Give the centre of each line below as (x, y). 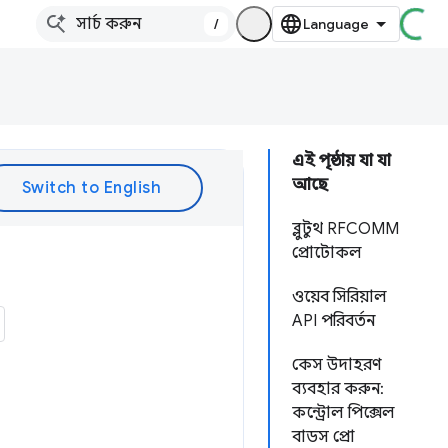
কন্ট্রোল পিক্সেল (343, 413)
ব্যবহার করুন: (338, 389)
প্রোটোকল (327, 253)
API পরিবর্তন (333, 321)
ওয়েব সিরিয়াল (339, 297)
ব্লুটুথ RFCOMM (345, 229)
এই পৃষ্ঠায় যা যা (341, 161)
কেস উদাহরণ (337, 365)
